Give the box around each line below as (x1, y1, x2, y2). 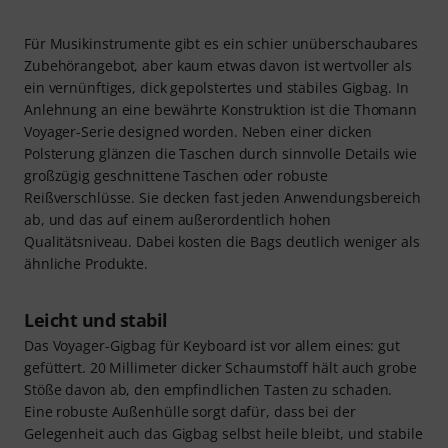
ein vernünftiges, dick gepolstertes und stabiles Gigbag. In (24, 77, 409, 97)
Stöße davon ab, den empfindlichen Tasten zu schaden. (24, 379, 393, 399)
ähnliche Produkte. (24, 253, 149, 273)
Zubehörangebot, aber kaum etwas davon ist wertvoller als (24, 55, 412, 75)
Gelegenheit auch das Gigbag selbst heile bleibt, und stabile (24, 423, 423, 443)
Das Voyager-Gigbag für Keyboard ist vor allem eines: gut (24, 335, 400, 355)
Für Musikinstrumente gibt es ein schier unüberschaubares (24, 33, 418, 53)
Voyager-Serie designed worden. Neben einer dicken (24, 121, 372, 141)
